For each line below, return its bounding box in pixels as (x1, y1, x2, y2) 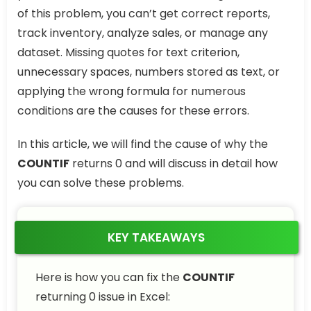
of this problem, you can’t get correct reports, (17, 6, 270, 22)
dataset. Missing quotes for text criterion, (17, 44, 239, 60)
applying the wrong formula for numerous (17, 83, 246, 99)
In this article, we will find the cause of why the (17, 136, 268, 152)
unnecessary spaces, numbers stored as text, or (17, 64, 280, 80)
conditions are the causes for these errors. (17, 103, 249, 119)
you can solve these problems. (17, 175, 184, 191)
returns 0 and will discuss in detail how (69, 155, 278, 171)
